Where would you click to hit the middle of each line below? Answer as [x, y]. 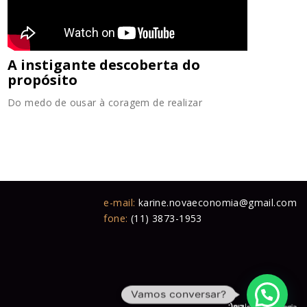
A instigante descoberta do [104, 65]
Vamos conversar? [179, 294]
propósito [42, 80]
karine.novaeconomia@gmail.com [217, 203]
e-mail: [121, 203]
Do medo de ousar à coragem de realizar [105, 103]
